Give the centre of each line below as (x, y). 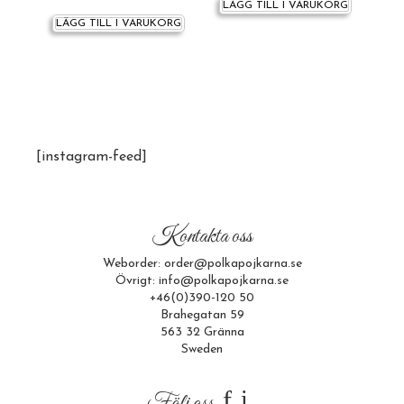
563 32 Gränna (202, 332)
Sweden (202, 349)
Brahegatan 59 (202, 315)
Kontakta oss (202, 237)
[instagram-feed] (92, 157)
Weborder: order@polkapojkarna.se (202, 264)
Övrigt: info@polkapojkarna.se (202, 281)
